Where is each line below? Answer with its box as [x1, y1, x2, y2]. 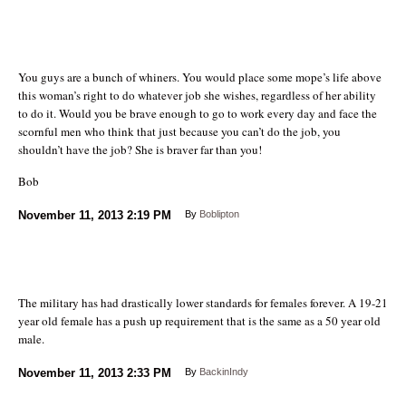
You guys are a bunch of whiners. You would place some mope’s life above [18, 68, 382, 85]
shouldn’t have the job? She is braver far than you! [18, 140, 262, 158]
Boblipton [199, 208, 239, 219]
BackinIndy [199, 365, 248, 377]
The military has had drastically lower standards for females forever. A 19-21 [18, 294, 388, 311]
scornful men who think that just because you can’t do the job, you [18, 122, 341, 140]
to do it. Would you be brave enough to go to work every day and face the [18, 104, 377, 121]
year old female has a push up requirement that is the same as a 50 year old [18, 312, 381, 329]
